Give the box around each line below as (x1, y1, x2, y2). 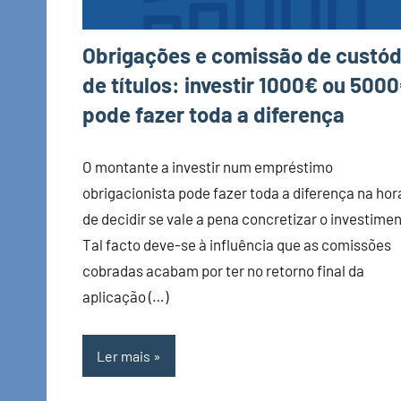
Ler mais (97, 346, 150, 364)
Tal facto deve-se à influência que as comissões (82, 235, 391, 253)
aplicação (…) (82, 286, 168, 305)
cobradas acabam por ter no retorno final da (82, 260, 364, 279)
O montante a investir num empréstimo (82, 157, 333, 175)
